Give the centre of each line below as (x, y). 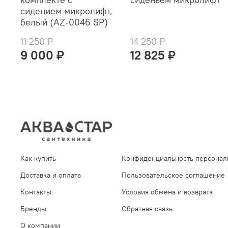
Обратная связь (147, 208)
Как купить (38, 158)
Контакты (36, 192)
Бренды (33, 208)
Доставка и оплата (51, 175)
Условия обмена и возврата (167, 192)
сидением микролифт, (66, 11)
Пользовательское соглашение (173, 175)
